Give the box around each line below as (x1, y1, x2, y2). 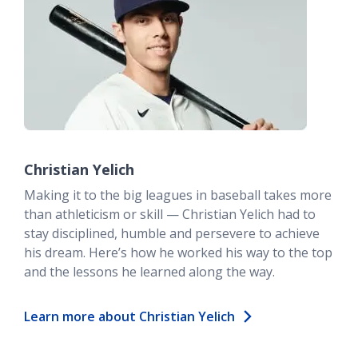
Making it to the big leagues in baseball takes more (24, 185, 332, 204)
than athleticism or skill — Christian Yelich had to (24, 205, 316, 223)
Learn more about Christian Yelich (24, 307, 235, 325)
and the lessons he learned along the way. (24, 262, 275, 280)
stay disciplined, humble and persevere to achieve (24, 224, 320, 242)
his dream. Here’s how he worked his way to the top (24, 243, 332, 261)
